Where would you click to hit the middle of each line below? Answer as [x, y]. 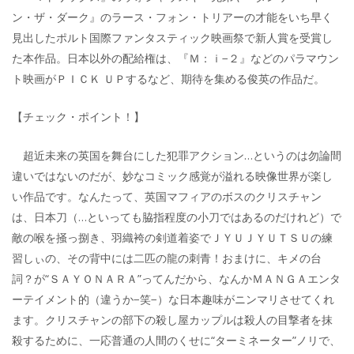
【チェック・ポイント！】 [78, 117]
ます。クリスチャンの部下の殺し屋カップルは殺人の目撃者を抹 [172, 320]
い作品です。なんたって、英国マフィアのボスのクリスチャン [167, 197]
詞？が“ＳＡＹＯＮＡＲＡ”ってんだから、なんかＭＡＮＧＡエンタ [176, 279]
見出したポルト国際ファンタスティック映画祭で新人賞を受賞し [172, 37]
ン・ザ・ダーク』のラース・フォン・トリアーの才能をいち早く [172, 17]
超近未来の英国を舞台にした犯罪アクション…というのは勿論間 [177, 156]
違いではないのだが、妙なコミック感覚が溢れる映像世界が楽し [172, 176]
